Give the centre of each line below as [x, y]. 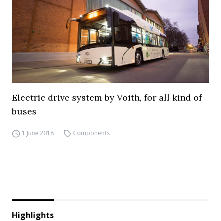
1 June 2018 [37, 133]
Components [92, 133]
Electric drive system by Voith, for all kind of [107, 97]
